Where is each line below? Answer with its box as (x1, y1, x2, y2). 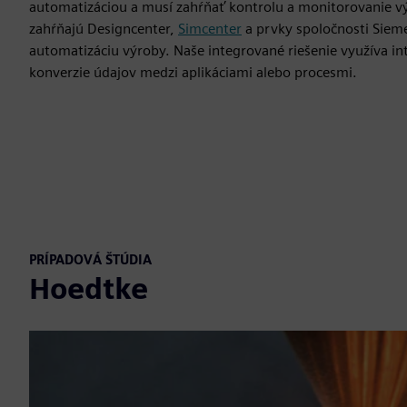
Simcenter (178, 19, 242, 37)
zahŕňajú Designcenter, (29, 19, 178, 37)
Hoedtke (29, 270, 148, 306)
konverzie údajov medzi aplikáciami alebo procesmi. (29, 63, 357, 81)
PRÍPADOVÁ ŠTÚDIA (29, 251, 152, 267)
